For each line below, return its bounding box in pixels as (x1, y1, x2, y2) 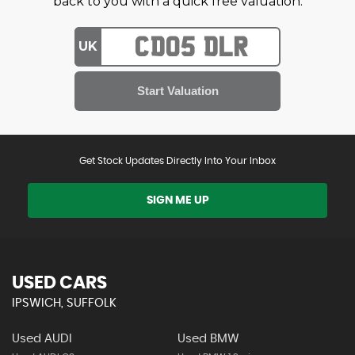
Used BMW (177, 333, 239, 345)
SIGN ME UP (146, 195, 209, 206)
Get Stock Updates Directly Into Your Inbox (79, 156, 276, 166)
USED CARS (12, 274, 107, 292)
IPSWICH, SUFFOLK (12, 297, 116, 309)
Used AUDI (12, 333, 72, 345)
